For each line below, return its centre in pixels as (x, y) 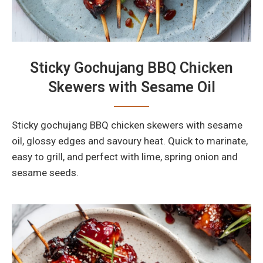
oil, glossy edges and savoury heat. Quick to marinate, (130, 141)
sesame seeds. (45, 173)
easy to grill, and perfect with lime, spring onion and (125, 157)
